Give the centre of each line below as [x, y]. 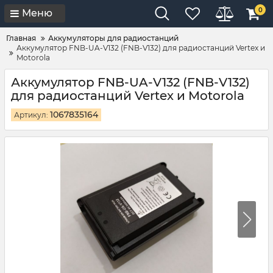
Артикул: [32, 115]
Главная [21, 38]
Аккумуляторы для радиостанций [113, 38]
